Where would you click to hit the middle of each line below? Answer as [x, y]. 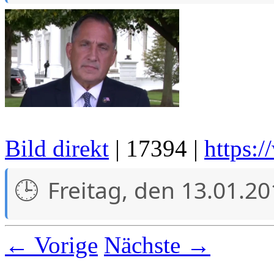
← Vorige [51, 245]
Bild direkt [57, 148]
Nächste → [157, 245]
